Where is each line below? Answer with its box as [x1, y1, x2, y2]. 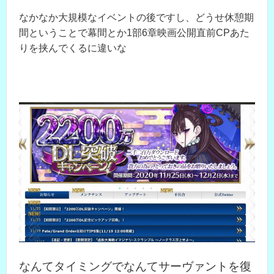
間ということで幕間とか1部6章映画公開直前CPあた [19, 27, 250, 38]
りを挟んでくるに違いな [19, 42, 127, 53]
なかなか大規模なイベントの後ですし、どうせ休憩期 [19, 12, 254, 23]
